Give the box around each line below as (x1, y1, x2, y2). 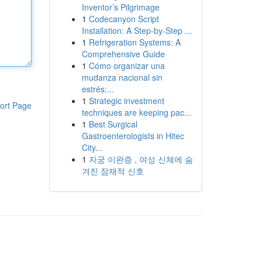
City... (81, 142, 102, 153)
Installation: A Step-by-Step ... (81, 25, 192, 36)
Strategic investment (88, 95, 164, 106)
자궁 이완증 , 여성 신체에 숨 (88, 153, 193, 165)
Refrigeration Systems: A (88, 36, 181, 48)
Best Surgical (88, 118, 137, 130)
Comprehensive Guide (81, 48, 165, 60)
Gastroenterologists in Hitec (81, 130, 184, 142)
